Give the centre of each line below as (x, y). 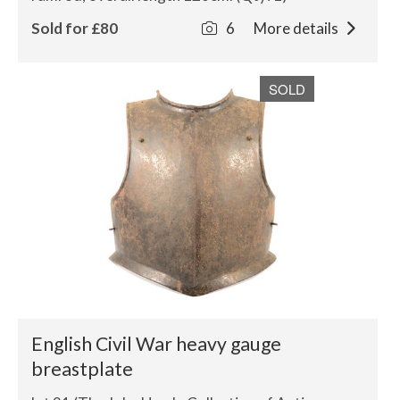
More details (297, 28)
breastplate (82, 369)
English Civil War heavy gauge (156, 344)
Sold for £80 (75, 28)
